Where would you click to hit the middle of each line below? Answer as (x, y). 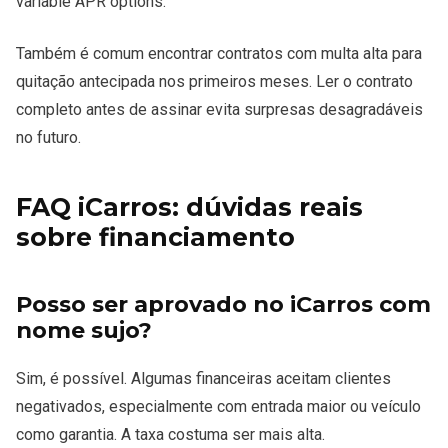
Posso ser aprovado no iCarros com (223, 303)
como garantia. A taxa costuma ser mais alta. (170, 434)
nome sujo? (84, 329)
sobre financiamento (155, 237)
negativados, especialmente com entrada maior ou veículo (218, 406)
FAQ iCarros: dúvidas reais (189, 207)
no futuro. (48, 138)
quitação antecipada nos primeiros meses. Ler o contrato (214, 82)
